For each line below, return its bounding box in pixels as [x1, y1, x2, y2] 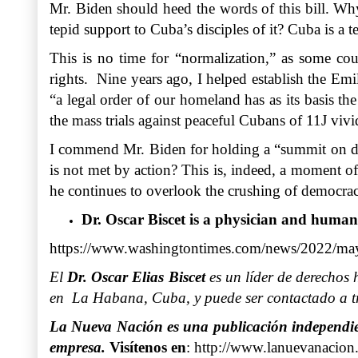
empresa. [50, 338, 105, 356]
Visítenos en [105, 338, 186, 356]
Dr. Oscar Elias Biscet [67, 268, 205, 285]
